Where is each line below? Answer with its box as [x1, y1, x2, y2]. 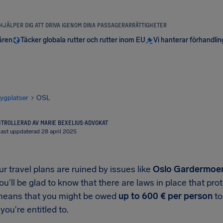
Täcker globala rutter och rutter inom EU [20, 36, 145, 44]
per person [168, 191, 213, 202]
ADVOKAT [85, 119, 108, 126]
